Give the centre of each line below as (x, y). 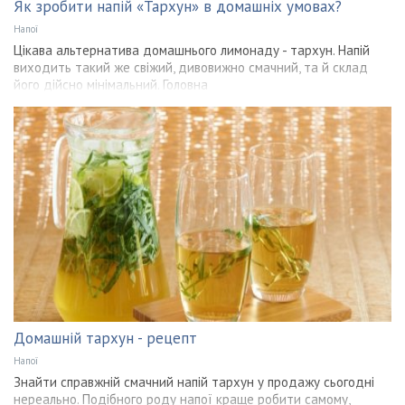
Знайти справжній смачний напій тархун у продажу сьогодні (194, 382)
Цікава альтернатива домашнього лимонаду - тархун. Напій (192, 51)
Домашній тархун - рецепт (105, 339)
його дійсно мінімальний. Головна (111, 85)
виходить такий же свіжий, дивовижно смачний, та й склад (191, 68)
